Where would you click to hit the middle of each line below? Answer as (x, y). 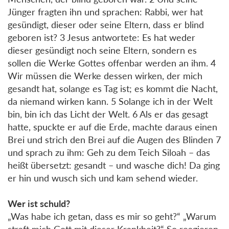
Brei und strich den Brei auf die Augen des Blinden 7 (114, 139)
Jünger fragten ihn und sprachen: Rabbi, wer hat (105, 12)
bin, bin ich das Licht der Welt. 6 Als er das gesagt (108, 114)
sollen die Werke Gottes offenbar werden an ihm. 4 (112, 63)
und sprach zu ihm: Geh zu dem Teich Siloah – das (109, 152)
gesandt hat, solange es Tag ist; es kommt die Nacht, (113, 88)
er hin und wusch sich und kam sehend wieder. (103, 178)
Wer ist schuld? (39, 203)
